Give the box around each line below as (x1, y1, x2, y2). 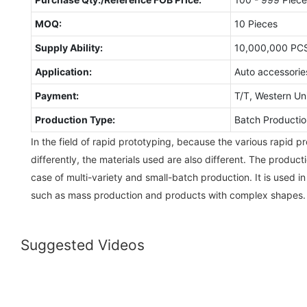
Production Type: (34, 113, 115, 125)
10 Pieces (234, 17, 278, 29)
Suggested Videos (21, 236, 145, 254)
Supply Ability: (34, 41, 103, 53)
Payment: (34, 89, 79, 101)
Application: (34, 65, 92, 77)
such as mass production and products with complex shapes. (31, 188, 306, 201)
